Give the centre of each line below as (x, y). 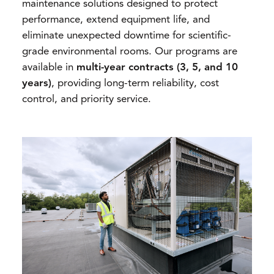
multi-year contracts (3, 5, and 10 (157, 67)
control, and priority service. (87, 99)
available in (49, 67)
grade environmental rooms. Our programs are (130, 51)
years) (37, 83)
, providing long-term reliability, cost (135, 83)
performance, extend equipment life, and (116, 20)
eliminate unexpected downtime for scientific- (127, 35)
